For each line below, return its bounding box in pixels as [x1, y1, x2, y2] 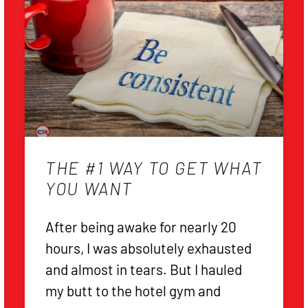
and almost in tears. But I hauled [45, 260, 242, 278]
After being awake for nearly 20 [45, 217, 236, 235]
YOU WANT [45, 177, 133, 199]
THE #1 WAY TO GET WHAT [45, 157, 263, 178]
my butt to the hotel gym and [45, 281, 221, 299]
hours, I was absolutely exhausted [45, 239, 252, 256]
